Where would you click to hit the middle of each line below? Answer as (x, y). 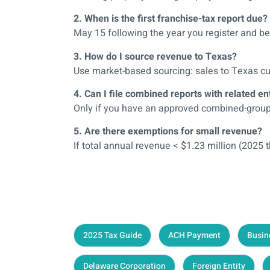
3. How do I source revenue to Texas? (155, 56)
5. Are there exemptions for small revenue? (168, 132)
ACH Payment (194, 236)
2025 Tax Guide (112, 236)
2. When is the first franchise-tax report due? (171, 19)
